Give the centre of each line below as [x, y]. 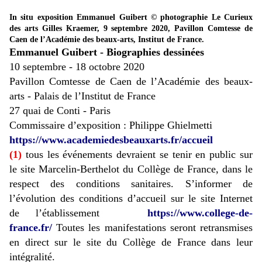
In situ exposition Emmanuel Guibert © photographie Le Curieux [131, 18]
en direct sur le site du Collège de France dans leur [131, 242]
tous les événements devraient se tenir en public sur [139, 155]
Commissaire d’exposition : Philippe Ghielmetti [111, 125]
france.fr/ [31, 228]
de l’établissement [62, 213]
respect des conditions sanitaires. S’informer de [131, 184]
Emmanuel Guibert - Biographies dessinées [107, 52]
